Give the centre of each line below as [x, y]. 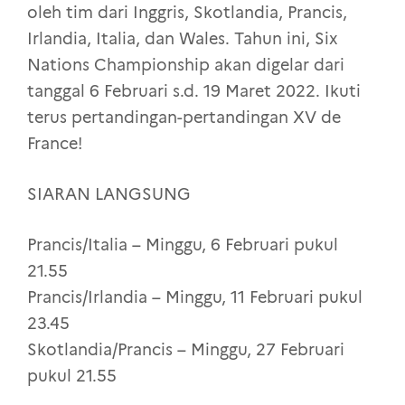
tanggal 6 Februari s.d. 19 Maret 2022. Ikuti [194, 92]
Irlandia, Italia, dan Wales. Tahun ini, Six [183, 39]
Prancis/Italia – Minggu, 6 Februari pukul [183, 245]
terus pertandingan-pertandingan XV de [184, 118]
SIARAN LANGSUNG [109, 195]
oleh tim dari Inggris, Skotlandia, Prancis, [187, 13]
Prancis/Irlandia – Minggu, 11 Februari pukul [195, 298]
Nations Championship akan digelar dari [186, 66]
